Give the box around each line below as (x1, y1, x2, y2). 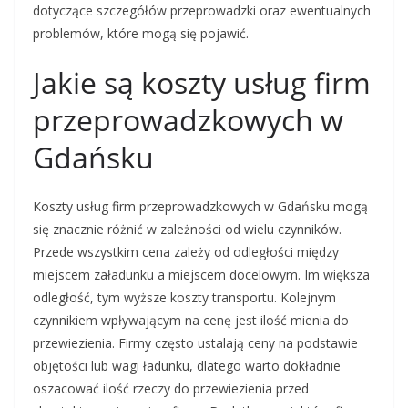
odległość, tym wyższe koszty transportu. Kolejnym (33, 289, 336, 306)
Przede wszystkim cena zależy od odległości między (33, 243, 339, 260)
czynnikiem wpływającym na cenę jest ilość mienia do (33, 311, 349, 329)
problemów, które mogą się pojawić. (33, 25, 249, 42)
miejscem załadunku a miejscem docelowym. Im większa (33, 266, 370, 283)
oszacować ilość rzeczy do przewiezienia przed (33, 380, 309, 397)
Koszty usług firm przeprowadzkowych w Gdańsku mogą (33, 198, 368, 215)
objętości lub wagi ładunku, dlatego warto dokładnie (33, 357, 341, 374)
